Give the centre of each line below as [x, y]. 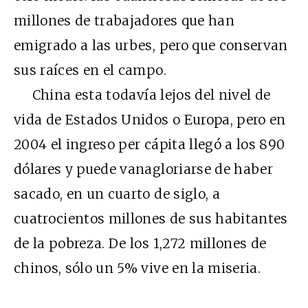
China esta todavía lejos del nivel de [142, 95]
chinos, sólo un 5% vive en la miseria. [137, 268]
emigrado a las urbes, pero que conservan [151, 45]
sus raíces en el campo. [90, 70]
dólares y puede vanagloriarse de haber [143, 169]
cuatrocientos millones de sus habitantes [151, 218]
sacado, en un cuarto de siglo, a [117, 194]
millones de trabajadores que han [124, 20]
